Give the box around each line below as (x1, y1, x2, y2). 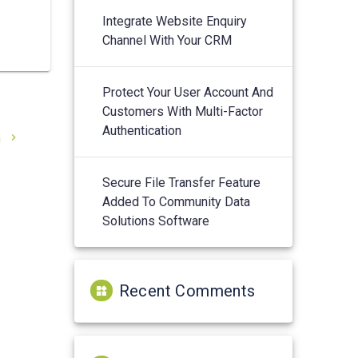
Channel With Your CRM (102, 32, 233, 48)
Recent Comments (118, 280, 256, 300)
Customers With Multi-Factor (102, 103, 264, 119)
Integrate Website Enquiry (102, 13, 248, 29)
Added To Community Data (102, 193, 251, 209)
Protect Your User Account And (102, 84, 274, 100)
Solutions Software (102, 213, 210, 229)
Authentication (102, 122, 182, 138)
